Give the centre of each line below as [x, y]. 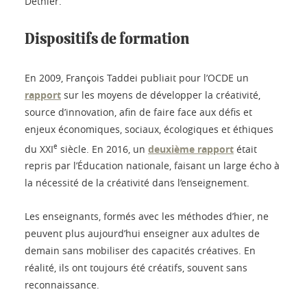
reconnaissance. [62, 285]
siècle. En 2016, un [103, 149]
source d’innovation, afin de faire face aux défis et [138, 112]
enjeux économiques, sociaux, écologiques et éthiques [149, 129]
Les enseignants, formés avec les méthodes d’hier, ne [147, 217]
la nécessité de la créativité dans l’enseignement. [137, 183]
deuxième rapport [191, 149]
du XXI [39, 149]
